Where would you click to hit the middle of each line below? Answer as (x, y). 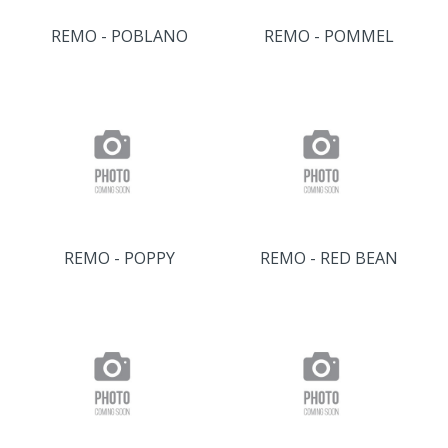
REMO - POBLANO (119, 36)
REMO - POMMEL (328, 36)
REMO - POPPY (119, 258)
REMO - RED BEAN (328, 258)
